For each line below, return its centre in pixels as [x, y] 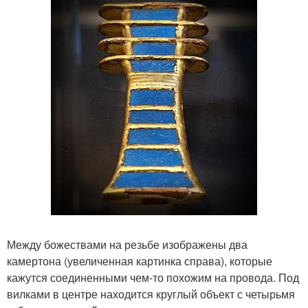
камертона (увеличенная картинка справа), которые [140, 261]
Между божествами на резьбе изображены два [127, 244]
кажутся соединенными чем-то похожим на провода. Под [153, 277]
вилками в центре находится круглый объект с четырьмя [151, 294]
